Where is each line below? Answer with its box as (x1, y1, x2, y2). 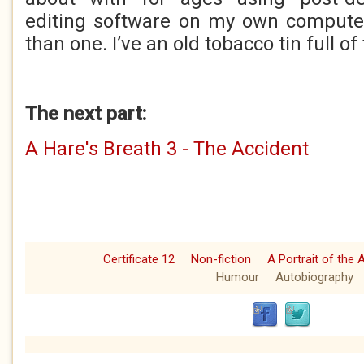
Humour (215, 270, 259, 284)
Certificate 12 (103, 252, 175, 266)
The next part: (25, 102, 146, 125)
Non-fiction (191, 252, 251, 266)
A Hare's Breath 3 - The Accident (25, 137, 309, 160)
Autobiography (275, 270, 353, 284)
